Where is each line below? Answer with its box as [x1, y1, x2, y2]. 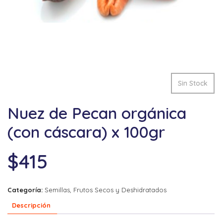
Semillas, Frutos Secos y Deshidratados [45, 186, 166, 194]
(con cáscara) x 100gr [7, 122, 165, 142]
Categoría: [7, 186, 45, 194]
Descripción [12, 201, 51, 209]
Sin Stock [178, 79, 208, 88]
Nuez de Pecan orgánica [7, 103, 186, 123]
